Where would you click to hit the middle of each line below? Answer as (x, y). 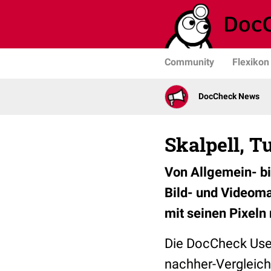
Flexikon (251, 62)
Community (189, 62)
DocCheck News (229, 96)
